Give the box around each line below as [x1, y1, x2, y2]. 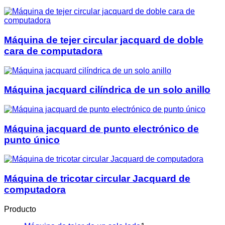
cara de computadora [4, 45, 102, 56]
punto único [4, 134, 60, 145]
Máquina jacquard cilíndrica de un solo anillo [4, 84, 210, 95]
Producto [4, 204, 36, 213]
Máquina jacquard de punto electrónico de [4, 123, 199, 134]
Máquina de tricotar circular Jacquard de [4, 173, 190, 184]
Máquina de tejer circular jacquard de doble [4, 34, 203, 45]
